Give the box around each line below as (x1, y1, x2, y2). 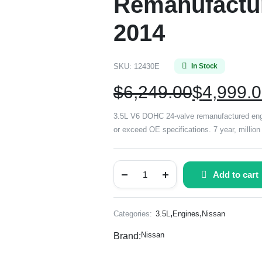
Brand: (113, 231, 141, 241)
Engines (172, 209, 200, 218)
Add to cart (212, 169, 258, 180)
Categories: (113, 209, 152, 218)
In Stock (191, 62, 218, 70)
